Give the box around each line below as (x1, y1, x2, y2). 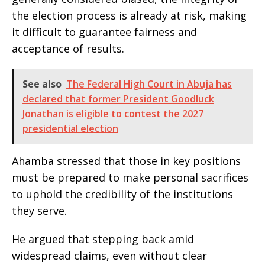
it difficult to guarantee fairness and (12, 25, 197, 40)
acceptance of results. (12, 41, 124, 56)
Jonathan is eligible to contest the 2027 (22, 107, 203, 121)
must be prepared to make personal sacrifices (12, 170, 248, 185)
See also (22, 77, 62, 91)
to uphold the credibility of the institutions (12, 187, 233, 202)
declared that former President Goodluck (22, 92, 214, 106)
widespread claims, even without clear (12, 248, 207, 263)
